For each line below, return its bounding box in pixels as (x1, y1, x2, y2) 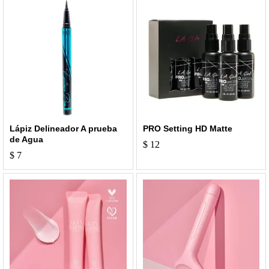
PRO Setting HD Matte (142, 124, 232, 134)
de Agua (10, 134, 43, 145)
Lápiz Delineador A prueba (10, 124, 117, 134)
